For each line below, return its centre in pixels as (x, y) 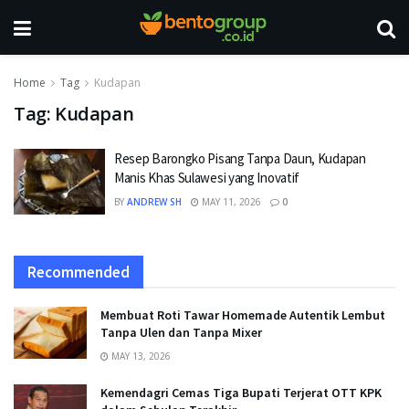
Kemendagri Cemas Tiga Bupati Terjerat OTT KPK (241, 392)
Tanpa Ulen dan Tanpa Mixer (181, 332)
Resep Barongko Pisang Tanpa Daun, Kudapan (240, 158)
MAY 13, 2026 (140, 356)
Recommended (79, 272)
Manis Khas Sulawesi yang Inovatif (207, 178)
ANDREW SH (154, 202)
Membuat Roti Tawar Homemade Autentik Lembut (243, 315)
